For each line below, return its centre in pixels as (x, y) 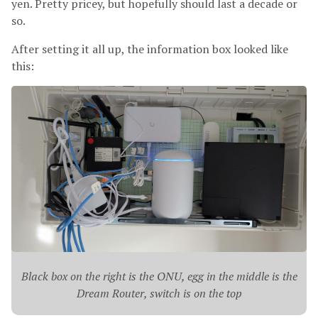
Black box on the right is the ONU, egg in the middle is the (159, 276)
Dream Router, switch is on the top (159, 293)
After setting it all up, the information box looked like (150, 49)
